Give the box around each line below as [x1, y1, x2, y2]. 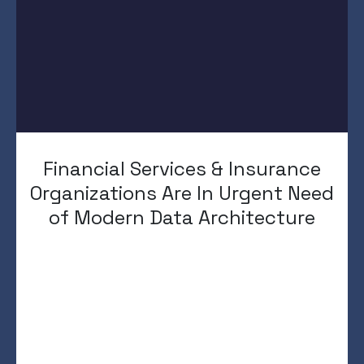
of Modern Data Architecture [49, 204, 315, 230]
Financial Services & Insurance [43, 155, 321, 181]
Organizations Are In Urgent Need [30, 180, 334, 206]
